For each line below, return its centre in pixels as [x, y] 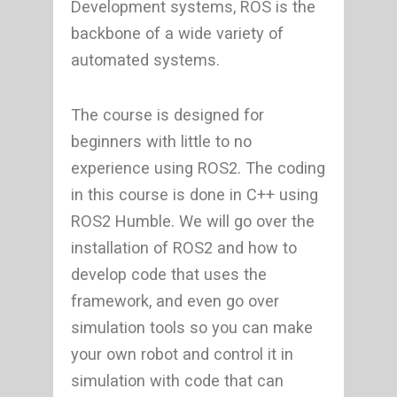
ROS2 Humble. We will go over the [193, 221]
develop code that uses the [169, 274]
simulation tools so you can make [192, 327]
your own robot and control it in [182, 354]
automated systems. [145, 59]
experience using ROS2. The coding [198, 167]
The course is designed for [167, 114]
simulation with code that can [177, 380]
